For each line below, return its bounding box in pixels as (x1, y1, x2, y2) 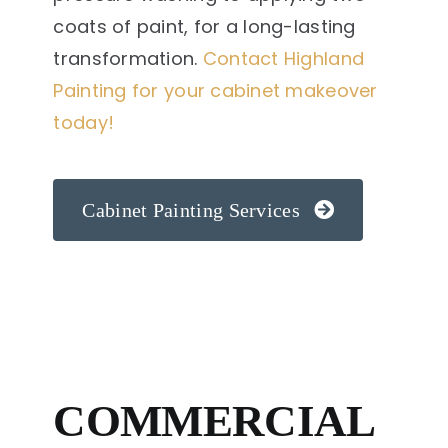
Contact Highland (202, 45, 365, 71)
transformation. (53, 45, 203, 71)
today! (53, 109, 115, 135)
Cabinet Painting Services (82, 198, 300, 221)
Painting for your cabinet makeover (53, 77, 378, 103)
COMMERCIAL (53, 395, 374, 446)
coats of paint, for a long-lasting (53, 13, 356, 39)
